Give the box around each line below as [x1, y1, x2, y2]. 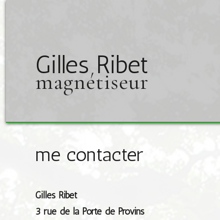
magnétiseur [35, 68, 149, 95]
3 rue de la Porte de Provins [35, 206, 144, 218]
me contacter [35, 142, 143, 166]
